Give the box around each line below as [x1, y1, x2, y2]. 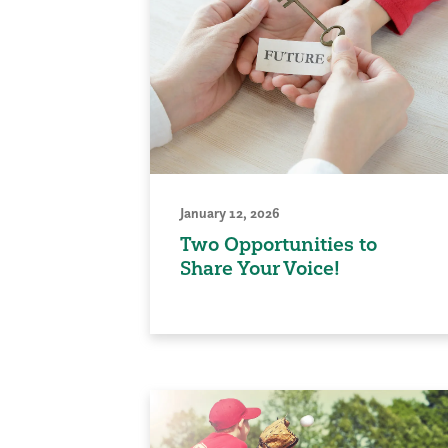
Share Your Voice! [179, 256, 340, 281]
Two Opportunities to [179, 232, 377, 257]
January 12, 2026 [179, 204, 280, 223]
